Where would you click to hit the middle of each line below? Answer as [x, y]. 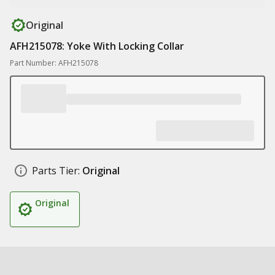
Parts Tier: [56, 171]
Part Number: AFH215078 [54, 63]
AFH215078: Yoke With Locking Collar [97, 46]
